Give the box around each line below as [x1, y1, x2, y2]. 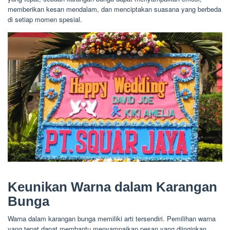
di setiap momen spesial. [8, 14, 82, 24]
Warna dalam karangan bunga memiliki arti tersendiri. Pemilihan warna [8, 214, 216, 224]
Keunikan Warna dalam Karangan [8, 179, 217, 195]
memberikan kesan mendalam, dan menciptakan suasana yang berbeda [8, 4, 221, 14]
